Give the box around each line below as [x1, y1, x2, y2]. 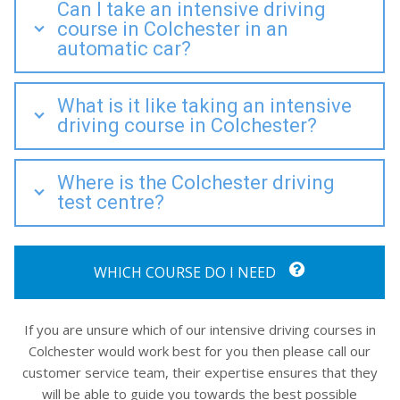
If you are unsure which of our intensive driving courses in [23, 321, 376, 339]
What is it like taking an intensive [57, 94, 352, 117]
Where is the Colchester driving [57, 171, 335, 194]
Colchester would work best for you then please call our [29, 342, 371, 361]
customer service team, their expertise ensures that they [21, 363, 378, 382]
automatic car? [57, 37, 191, 60]
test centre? [57, 190, 164, 213]
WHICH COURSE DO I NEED [93, 262, 279, 283]
